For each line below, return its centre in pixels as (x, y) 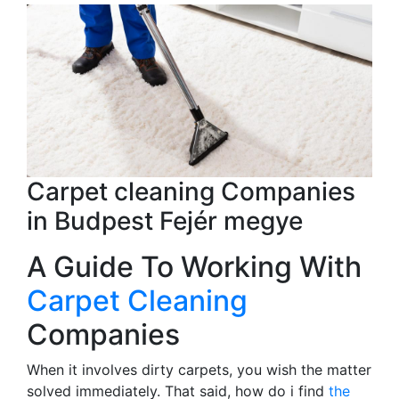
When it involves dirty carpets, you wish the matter (199, 369)
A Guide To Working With (194, 266)
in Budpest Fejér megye (165, 220)
